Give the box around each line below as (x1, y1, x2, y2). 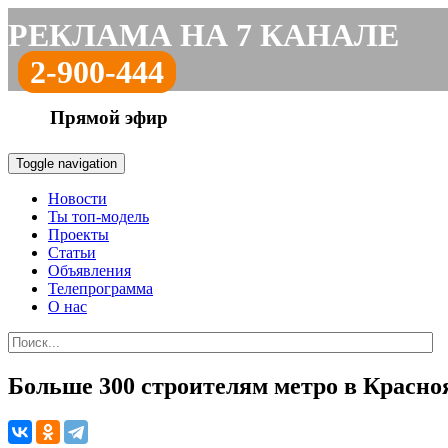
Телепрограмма (48, 280, 153, 297)
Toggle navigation (16, 156, 117, 171)
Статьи (48, 244, 96, 261)
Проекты (48, 226, 109, 243)
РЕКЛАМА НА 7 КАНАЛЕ (8, 17, 399, 53)
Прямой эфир (50, 107, 168, 128)
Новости (48, 190, 107, 207)
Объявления (48, 262, 131, 279)
